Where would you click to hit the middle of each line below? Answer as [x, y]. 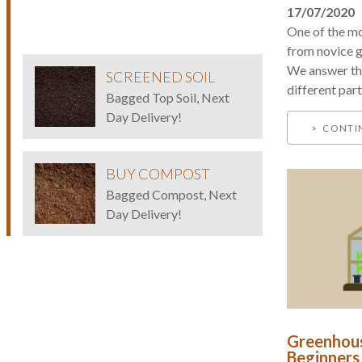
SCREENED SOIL [160, 77]
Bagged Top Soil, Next [167, 97]
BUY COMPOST [158, 174]
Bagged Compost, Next [171, 194]
